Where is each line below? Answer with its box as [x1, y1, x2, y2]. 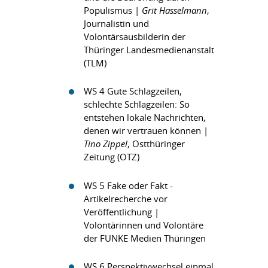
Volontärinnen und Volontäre [84, 219, 203, 231]
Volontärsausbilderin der [84, 31, 185, 42]
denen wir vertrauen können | [84, 124, 208, 136]
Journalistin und [84, 17, 149, 29]
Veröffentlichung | [84, 206, 159, 218]
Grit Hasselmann [142, 4, 207, 16]
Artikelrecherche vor [84, 193, 167, 205]
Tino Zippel [84, 138, 127, 150]
